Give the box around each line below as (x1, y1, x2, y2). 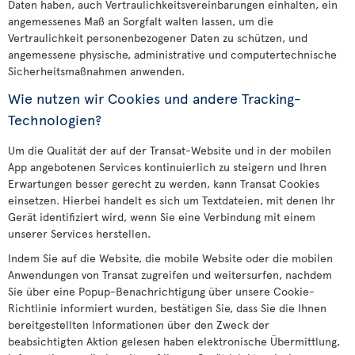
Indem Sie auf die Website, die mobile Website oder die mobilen (8, 250, 333, 265)
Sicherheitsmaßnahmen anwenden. (8, 63, 185, 78)
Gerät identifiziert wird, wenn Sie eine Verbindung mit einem (8, 209, 315, 224)
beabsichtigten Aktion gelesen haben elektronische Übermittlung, (8, 334, 340, 349)
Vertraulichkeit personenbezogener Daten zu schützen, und (8, 30, 307, 45)
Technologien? (8, 109, 101, 129)
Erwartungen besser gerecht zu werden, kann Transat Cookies (8, 176, 319, 191)
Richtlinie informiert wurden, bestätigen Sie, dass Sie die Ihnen (8, 300, 326, 315)
